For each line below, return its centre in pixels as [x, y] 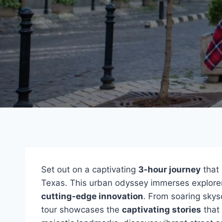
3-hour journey [169, 169]
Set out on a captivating [90, 169]
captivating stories [162, 210]
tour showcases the [82, 210]
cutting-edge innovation [92, 196]
